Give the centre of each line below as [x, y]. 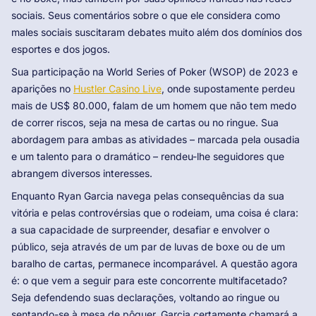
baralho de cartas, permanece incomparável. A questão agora [154, 264]
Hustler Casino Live [117, 89]
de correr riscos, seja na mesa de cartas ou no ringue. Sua [145, 123]
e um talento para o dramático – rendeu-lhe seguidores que [148, 157]
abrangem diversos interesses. [82, 174]
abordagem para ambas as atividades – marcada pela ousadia [156, 140]
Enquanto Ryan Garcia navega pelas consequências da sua [148, 196]
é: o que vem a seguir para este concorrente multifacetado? [149, 281]
